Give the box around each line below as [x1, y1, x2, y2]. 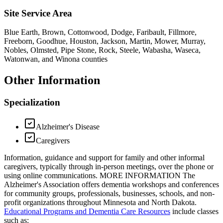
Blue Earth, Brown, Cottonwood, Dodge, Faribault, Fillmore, [4, 28, 197, 37]
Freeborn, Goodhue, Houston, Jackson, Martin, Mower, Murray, [4, 37, 206, 46]
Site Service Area [4, 7, 72, 18]
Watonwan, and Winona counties [4, 55, 108, 64]
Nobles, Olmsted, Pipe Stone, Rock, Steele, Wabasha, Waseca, [4, 46, 201, 55]
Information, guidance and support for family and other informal [4, 153, 205, 162]
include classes [170, 207, 219, 216]
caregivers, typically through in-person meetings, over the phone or [4, 162, 214, 171]
